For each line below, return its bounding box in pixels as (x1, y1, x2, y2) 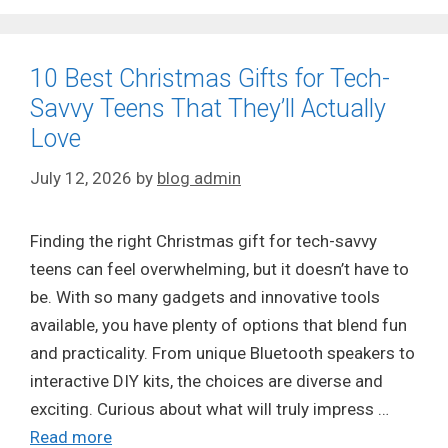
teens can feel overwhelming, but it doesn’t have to (30, 258, 409, 279)
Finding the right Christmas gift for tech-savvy (30, 230, 377, 251)
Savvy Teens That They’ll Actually (30, 94, 386, 124)
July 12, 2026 (30, 167, 132, 188)
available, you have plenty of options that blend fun (30, 314, 407, 335)
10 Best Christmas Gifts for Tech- (30, 64, 390, 94)
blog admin (157, 167, 241, 188)
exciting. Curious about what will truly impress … (30, 398, 389, 419)
